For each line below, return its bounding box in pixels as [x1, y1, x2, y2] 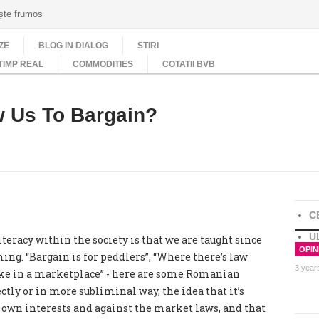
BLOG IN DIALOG [38, 41, 108, 51]
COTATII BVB [162, 59, 215, 69]
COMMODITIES [73, 59, 133, 69]
